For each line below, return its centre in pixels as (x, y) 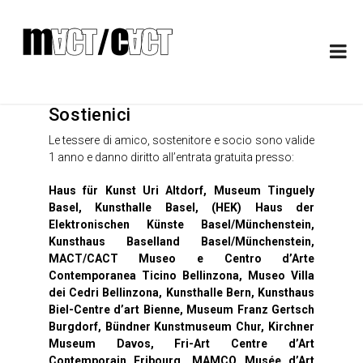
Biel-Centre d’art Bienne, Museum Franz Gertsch (181, 310)
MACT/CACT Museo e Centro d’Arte (181, 259)
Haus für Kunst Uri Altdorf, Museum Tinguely (181, 191)
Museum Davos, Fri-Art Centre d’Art (181, 344)
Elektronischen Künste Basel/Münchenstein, (181, 225)
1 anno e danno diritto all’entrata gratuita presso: (171, 158)
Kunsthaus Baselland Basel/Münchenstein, (181, 242)
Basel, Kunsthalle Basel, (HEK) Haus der (181, 208)
